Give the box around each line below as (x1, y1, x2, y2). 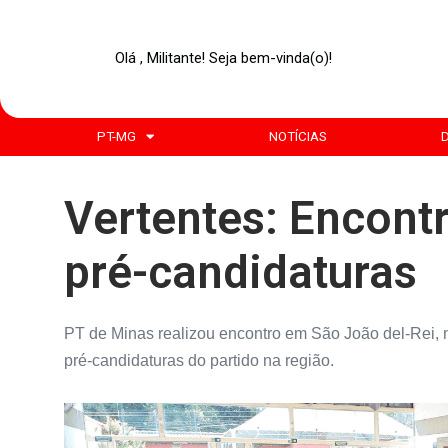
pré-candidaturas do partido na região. (63, 352, 334, 370)
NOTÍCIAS (268, 128, 327, 144)
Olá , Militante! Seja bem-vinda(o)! (115, 49, 333, 68)
